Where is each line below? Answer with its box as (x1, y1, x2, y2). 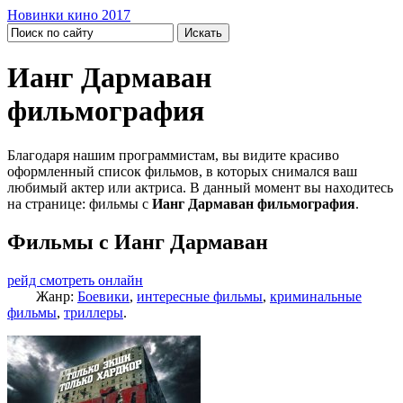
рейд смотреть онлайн (7, 272, 143, 288)
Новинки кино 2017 (7, 7, 130, 22)
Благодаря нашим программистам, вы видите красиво (7, 147, 339, 163)
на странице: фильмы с (7, 195, 152, 211)
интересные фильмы (137, 288, 263, 304)
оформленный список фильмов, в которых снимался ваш (7, 163, 357, 179)
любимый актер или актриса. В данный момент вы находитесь (7, 179, 393, 195)
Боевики (77, 288, 130, 304)
